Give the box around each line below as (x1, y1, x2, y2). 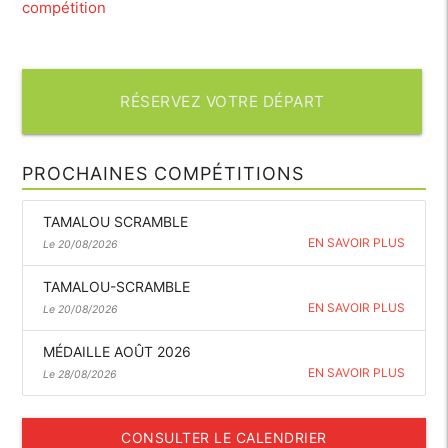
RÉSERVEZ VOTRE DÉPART (120, 91, 325, 111)
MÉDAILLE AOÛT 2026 (43, 342, 192, 360)
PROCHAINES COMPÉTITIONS (22, 162, 305, 184)
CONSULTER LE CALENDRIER (121, 428, 327, 446)
